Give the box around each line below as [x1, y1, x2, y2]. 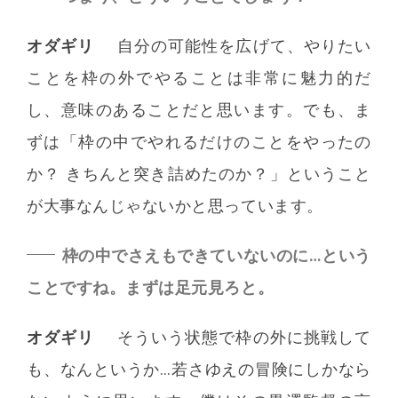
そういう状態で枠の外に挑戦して [116, 328, 371, 347]
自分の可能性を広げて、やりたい [116, 36, 371, 56]
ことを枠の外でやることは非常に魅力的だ [27, 68, 371, 88]
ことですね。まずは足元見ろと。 [27, 278, 275, 298]
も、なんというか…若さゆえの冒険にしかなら [27, 360, 371, 379]
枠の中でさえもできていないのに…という [61, 246, 371, 266]
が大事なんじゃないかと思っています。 [27, 196, 323, 216]
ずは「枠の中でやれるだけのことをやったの [27, 132, 371, 152]
